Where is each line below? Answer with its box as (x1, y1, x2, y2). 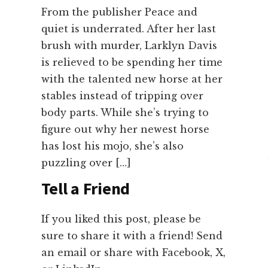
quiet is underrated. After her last (41, 23, 216, 35)
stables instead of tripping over (41, 90, 203, 102)
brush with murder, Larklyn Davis (41, 39, 217, 52)
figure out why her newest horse (41, 123, 209, 136)
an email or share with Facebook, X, (41, 246, 226, 259)
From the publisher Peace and (41, 6, 197, 19)
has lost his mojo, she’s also (41, 140, 184, 153)
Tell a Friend (41, 178, 130, 200)
